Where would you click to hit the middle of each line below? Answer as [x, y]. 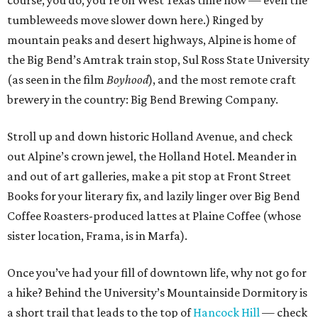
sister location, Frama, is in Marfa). [97, 236]
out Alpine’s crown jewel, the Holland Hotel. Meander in [152, 157]
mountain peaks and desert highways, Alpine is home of [152, 40]
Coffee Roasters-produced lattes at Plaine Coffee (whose [154, 216]
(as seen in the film [57, 80]
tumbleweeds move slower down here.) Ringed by [135, 20]
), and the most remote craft [222, 80]
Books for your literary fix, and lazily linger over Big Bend [154, 196]
